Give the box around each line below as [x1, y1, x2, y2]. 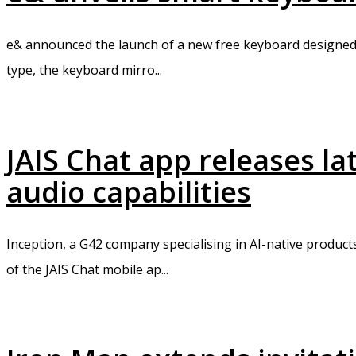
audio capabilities [6, 172, 251, 211]
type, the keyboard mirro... [6, 60, 162, 79]
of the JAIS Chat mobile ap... [6, 261, 168, 279]
